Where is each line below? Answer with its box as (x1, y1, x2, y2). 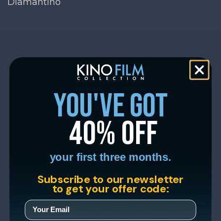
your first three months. (49, 150, 172, 163)
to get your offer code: (52, 181, 169, 195)
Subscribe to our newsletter (37, 172, 184, 186)
